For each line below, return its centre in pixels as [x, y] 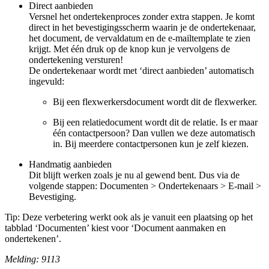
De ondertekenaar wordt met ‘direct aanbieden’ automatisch [141, 71]
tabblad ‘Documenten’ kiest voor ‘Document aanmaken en [115, 228]
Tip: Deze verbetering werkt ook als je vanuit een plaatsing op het [129, 217]
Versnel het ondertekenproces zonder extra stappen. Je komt [142, 17]
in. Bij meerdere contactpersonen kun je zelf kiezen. [151, 144]
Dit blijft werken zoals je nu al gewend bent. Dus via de [134, 175]
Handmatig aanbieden [70, 165]
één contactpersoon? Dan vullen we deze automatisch [154, 133]
